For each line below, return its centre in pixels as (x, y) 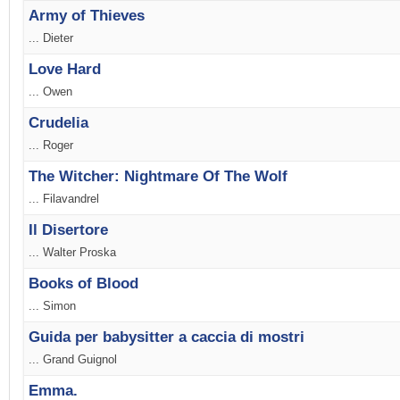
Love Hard (65, 70)
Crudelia (58, 123)
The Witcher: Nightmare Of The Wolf (158, 177)
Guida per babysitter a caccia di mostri (167, 337)
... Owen (50, 92)
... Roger (51, 146)
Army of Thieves (87, 16)
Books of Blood (83, 284)
